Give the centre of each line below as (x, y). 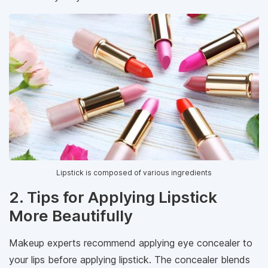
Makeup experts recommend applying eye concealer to (131, 243)
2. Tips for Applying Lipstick (113, 197)
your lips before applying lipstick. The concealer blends (130, 259)
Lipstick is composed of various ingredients (134, 172)
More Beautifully (73, 215)
